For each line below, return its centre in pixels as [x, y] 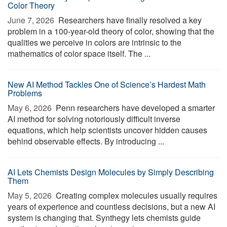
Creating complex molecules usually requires [136, 195]
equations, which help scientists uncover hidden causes [107, 130]
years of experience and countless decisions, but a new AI [111, 206]
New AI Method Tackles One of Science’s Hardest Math [107, 84]
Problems [25, 93]
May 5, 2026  [31, 195]
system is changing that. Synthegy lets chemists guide [104, 218]
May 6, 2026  [31, 108]
